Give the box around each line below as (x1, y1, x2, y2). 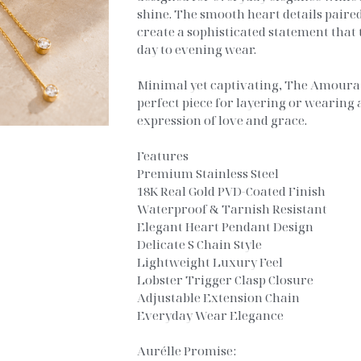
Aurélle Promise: (137, 342, 237, 359)
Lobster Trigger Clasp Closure (137, 272, 314, 288)
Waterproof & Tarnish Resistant (137, 201, 328, 217)
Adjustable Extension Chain (137, 289, 301, 305)
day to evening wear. (137, 41, 257, 57)
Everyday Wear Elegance (137, 307, 284, 323)
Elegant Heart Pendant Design (137, 218, 314, 234)
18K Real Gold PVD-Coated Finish (137, 183, 326, 199)
